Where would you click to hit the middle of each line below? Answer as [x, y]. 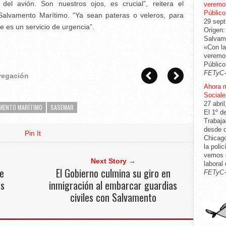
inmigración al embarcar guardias [113, 185]
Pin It [33, 133]
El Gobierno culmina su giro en [113, 173]
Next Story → [113, 161]
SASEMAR [62, 107]
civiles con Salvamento [113, 197]
